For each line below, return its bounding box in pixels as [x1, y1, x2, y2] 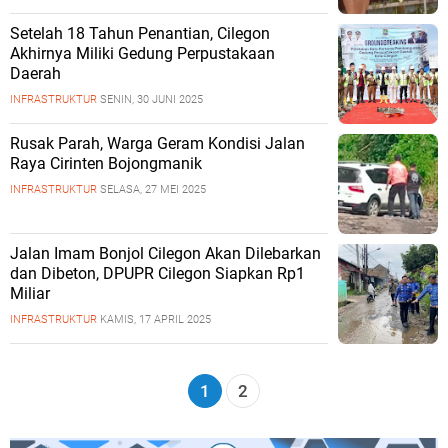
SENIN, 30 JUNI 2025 [100, 93, 203, 106]
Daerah [10, 64, 61, 83]
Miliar [10, 284, 50, 303]
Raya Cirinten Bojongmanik [10, 154, 202, 173]
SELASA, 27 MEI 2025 [100, 183, 206, 196]
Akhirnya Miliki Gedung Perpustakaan [10, 44, 275, 63]
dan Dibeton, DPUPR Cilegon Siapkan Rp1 [10, 264, 305, 283]
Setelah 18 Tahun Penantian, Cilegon [10, 24, 270, 43]
